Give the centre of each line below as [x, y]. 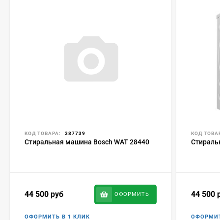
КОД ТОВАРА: [43, 133]
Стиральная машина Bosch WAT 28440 [87, 142]
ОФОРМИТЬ [132, 194]
